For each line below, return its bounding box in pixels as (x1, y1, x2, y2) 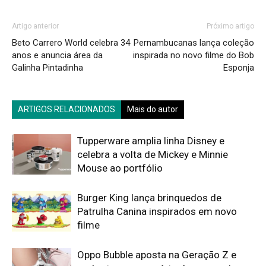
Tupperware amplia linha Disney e (77, 134, 224, 147)
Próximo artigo (207, 21, 254, 30)
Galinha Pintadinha (12, 62, 83, 73)
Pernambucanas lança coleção (134, 37, 254, 48)
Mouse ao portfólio (77, 161, 163, 174)
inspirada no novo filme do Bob (133, 49, 254, 61)
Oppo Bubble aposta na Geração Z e (77, 248, 236, 261)
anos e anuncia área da (12, 49, 103, 61)
